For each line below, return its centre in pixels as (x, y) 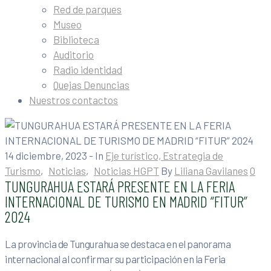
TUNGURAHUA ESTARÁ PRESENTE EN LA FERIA (120, 186)
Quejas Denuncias (91, 85)
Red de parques (87, 9)
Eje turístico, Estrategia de (164, 155)
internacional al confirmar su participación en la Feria (115, 259)
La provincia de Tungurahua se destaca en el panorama (118, 244)
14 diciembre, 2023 (46, 155)
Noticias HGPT (126, 171)
